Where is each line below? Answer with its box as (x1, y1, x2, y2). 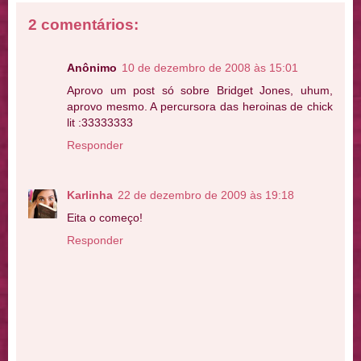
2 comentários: (28, 16, 139, 33)
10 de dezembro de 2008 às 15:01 (122, 61, 298, 75)
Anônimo (67, 61, 117, 75)
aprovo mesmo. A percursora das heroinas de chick (67, 100, 333, 114)
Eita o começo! (67, 211, 143, 225)
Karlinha (67, 189, 113, 202)
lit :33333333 (67, 116, 133, 130)
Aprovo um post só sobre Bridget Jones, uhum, (67, 84, 333, 98)
